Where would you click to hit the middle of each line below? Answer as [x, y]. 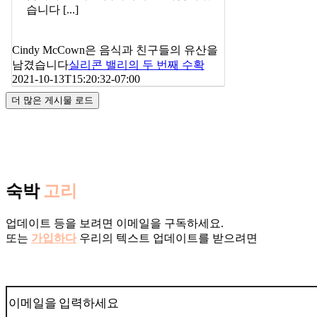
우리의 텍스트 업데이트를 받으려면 [167, 238]
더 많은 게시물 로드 [52, 100]
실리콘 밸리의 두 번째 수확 [136, 65]
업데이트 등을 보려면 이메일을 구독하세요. [115, 223]
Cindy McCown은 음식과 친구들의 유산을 [115, 50]
